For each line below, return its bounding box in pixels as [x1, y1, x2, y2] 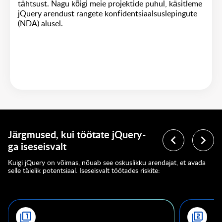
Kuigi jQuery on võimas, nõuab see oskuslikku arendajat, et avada [8, 159, 206, 166]
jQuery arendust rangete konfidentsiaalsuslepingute [18, 9, 197, 18]
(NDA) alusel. [18, 19, 63, 28]
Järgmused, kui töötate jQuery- [8, 130, 146, 140]
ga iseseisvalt [8, 142, 66, 152]
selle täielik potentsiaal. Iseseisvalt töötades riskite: [8, 167, 160, 174]
